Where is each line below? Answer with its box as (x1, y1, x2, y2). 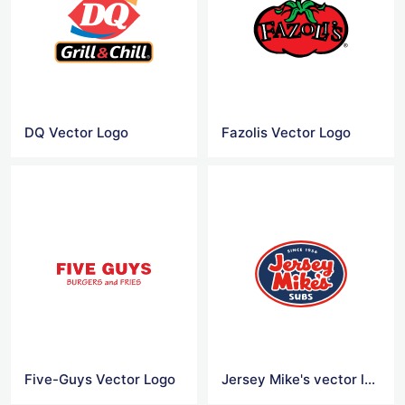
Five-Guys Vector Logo (24, 370, 175, 388)
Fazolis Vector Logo (221, 124, 352, 142)
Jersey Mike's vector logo (364, 370, 376, 388)
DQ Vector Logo (24, 124, 128, 142)
